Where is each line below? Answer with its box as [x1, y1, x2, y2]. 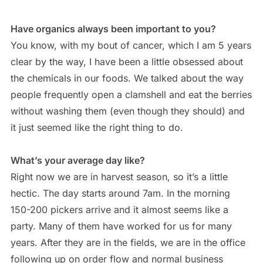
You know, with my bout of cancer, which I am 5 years [10, 39, 251, 51]
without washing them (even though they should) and [10, 104, 245, 117]
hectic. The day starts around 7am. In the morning [10, 187, 230, 199]
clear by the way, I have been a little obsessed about [10, 55, 243, 68]
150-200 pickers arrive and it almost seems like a [10, 203, 228, 215]
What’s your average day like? [10, 154, 145, 166]
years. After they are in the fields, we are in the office [10, 236, 245, 248]
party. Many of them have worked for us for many [10, 220, 232, 232]
